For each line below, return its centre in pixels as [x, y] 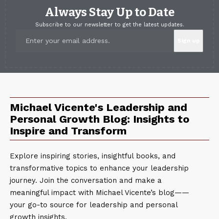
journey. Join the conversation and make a [86, 181]
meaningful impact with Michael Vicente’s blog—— [99, 193]
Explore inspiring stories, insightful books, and [93, 156]
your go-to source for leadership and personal [94, 205]
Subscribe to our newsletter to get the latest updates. [109, 25]
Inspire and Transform [68, 131]
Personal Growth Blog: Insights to [100, 119]
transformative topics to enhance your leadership [99, 168]
